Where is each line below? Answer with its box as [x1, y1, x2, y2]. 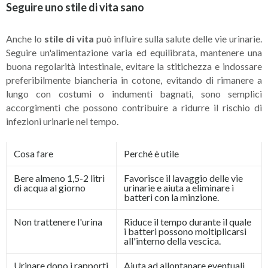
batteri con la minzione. [124, 191, 219, 203]
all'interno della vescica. [124, 234, 221, 246]
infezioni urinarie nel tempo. [6, 115, 118, 127]
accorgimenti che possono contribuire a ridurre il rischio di [6, 101, 262, 113]
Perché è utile [124, 147, 179, 159]
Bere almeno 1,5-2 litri [14, 172, 105, 184]
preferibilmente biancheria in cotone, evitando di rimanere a [6, 74, 262, 86]
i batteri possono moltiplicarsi [124, 225, 246, 237]
